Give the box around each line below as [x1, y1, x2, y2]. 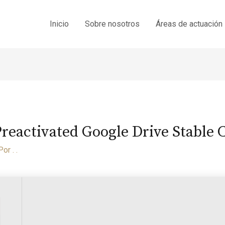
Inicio [50, 19, 69, 29]
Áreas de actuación [156, 19, 223, 29]
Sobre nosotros [85, 19, 140, 29]
